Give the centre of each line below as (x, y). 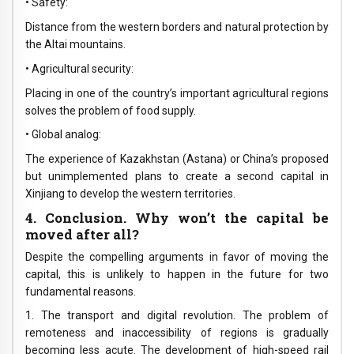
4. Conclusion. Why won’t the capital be (177, 217)
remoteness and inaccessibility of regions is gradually (177, 333)
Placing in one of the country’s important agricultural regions (177, 93)
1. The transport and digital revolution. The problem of (177, 316)
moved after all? (82, 234)
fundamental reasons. (81, 291)
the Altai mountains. (75, 45)
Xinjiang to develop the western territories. (130, 194)
